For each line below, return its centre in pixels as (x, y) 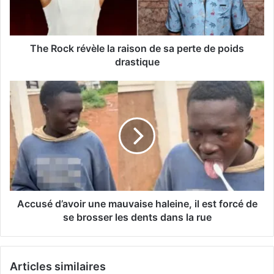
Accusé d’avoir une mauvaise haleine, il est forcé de (137, 203)
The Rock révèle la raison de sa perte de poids (137, 48)
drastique (137, 61)
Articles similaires (58, 266)
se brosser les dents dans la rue (137, 217)
